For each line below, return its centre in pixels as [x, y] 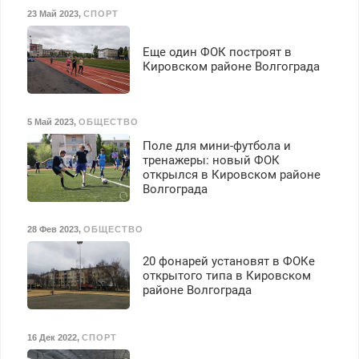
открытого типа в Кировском [226, 275]
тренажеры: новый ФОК [211, 161]
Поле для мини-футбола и [216, 146]
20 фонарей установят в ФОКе [228, 261]
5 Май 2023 [50, 121]
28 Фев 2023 [52, 230]
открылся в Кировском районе [231, 175]
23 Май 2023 [52, 14]
